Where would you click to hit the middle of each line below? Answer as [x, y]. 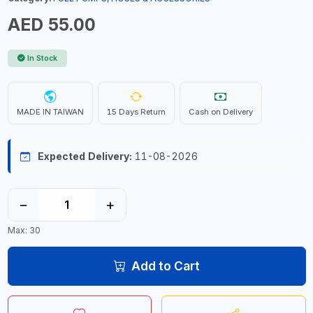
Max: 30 [24, 230]
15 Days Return [136, 112]
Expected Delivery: [85, 156]
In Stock [42, 58]
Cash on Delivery [220, 112]
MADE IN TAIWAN [50, 112]
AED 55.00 [51, 24]
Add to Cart [165, 265]
